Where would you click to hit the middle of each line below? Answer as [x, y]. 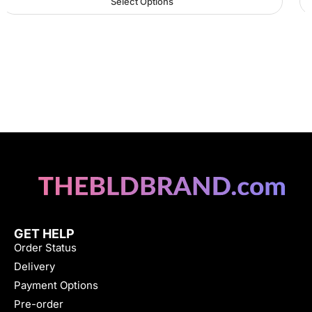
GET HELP [44, 234]
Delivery [34, 267]
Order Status [45, 248]
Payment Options [56, 286]
